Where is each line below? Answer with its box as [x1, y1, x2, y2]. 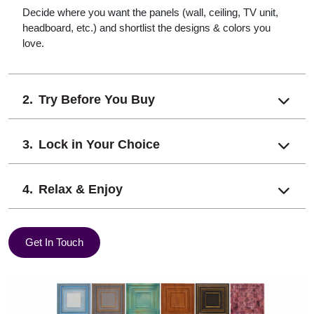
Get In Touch [25, 236, 83, 249]
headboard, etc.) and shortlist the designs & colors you [22, 22, 271, 34]
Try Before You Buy [39, 93, 155, 107]
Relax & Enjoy [39, 182, 123, 197]
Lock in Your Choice [39, 137, 160, 152]
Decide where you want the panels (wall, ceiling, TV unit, [22, 6, 278, 19]
